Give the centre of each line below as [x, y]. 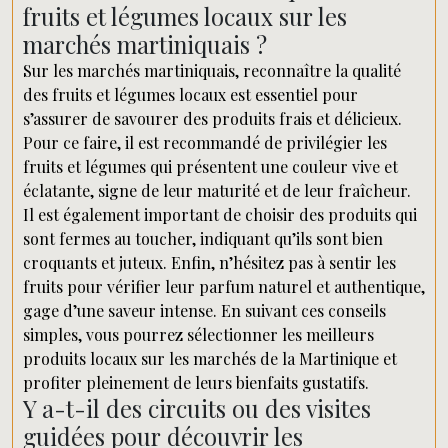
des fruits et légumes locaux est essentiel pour [190, 94]
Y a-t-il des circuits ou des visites [197, 408]
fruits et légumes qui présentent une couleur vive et [210, 166]
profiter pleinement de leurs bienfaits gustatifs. [196, 382]
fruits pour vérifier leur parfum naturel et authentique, [224, 286]
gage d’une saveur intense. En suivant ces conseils [204, 310]
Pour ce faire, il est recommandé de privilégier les [205, 142]
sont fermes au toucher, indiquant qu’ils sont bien [203, 238]
